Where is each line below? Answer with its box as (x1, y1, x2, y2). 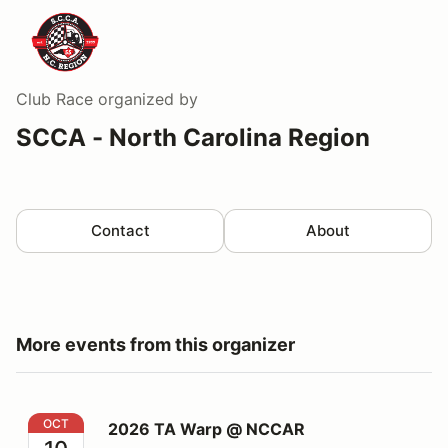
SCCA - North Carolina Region (16, 123, 370, 153)
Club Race (16, 89, 93, 110)
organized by (93, 89, 198, 110)
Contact (90, 221, 150, 241)
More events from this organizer (16, 334, 295, 356)
